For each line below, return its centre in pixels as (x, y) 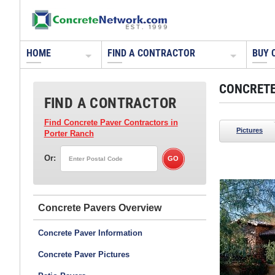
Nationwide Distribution (68, 196)
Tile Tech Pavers (68, 184)
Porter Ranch (69, 134)
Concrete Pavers (77, 207)
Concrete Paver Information (90, 233)
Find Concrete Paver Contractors (106, 122)
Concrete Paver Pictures (83, 254)
